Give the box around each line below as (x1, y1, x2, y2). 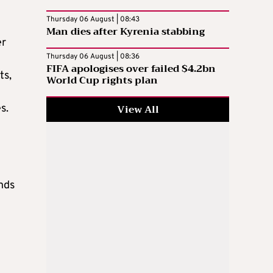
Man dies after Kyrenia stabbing (46, 23, 205, 40)
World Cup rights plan (46, 71, 158, 89)
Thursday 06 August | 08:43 (46, 14, 140, 24)
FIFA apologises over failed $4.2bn (46, 60, 216, 77)
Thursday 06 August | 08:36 (46, 51, 140, 62)
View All (116, 101, 159, 118)
